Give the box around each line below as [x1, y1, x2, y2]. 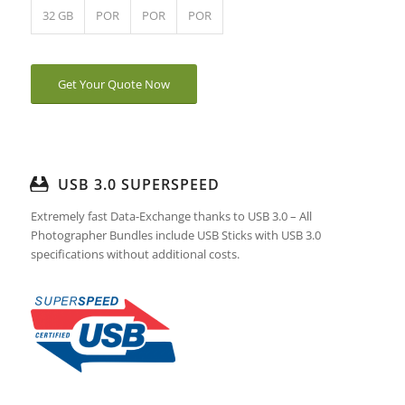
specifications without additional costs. [30, 246, 240, 263]
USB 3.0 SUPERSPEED [57, 174, 220, 195]
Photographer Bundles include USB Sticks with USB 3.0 [30, 227, 321, 244]
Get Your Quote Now [57, 76, 170, 93]
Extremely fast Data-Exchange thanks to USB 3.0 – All [30, 208, 312, 225]
